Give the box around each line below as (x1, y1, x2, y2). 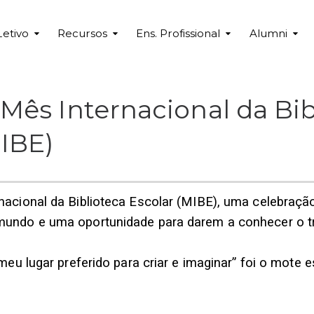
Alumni (249, 27, 288, 40)
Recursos (57, 27, 107, 40)
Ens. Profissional (135, 27, 221, 40)
